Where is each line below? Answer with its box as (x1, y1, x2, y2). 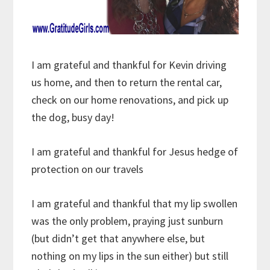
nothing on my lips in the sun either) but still (31, 249, 229, 263)
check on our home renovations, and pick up (31, 93, 229, 107)
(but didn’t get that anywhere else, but (31, 231, 206, 246)
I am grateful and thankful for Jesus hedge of (31, 145, 239, 159)
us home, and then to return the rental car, (31, 75, 222, 90)
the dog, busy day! (31, 110, 115, 125)
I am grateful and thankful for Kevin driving (31, 58, 227, 72)
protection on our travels (31, 162, 144, 177)
